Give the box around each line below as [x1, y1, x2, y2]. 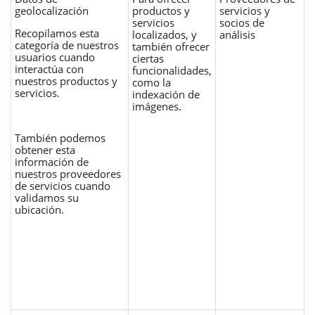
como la [132, 75, 171, 89]
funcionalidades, [132, 63, 212, 77]
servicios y [219, 3, 270, 18]
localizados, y [132, 27, 197, 41]
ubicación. [15, 202, 64, 217]
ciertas [132, 51, 164, 65]
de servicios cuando [15, 178, 110, 193]
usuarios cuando [15, 49, 95, 64]
